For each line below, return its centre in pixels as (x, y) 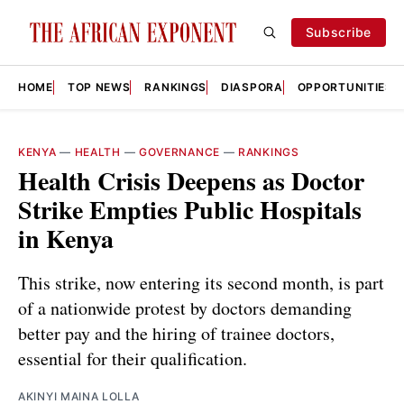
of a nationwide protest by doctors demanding (185, 308)
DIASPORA (252, 87)
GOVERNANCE (179, 152)
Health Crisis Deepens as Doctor (191, 181)
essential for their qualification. (133, 358)
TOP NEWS (99, 87)
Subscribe (338, 32)
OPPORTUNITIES (345, 87)
